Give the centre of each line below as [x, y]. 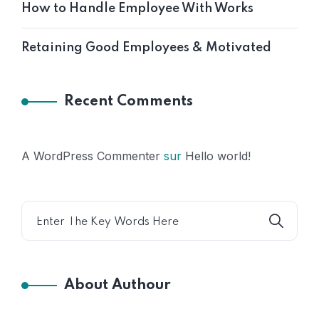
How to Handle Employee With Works [137, 9]
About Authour [117, 286]
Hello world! [218, 156]
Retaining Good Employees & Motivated [146, 48]
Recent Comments [129, 102]
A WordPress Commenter [91, 156]
